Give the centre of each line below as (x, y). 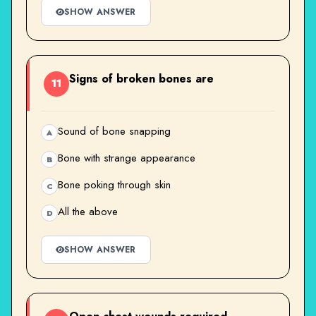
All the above (88, 211)
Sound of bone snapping (114, 131)
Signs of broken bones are (141, 78)
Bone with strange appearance (127, 158)
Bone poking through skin (114, 184)
